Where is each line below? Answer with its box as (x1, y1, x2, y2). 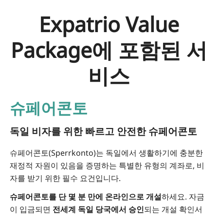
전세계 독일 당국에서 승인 (53, 204, 144, 215)
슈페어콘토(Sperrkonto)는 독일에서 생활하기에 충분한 (10, 147, 203, 159)
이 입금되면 (10, 204, 53, 215)
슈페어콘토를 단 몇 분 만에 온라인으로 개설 (10, 191, 162, 202)
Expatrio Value (39, 10, 179, 38)
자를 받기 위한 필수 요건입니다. (10, 173, 121, 184)
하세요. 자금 (162, 191, 204, 202)
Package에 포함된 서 (11, 36, 207, 64)
